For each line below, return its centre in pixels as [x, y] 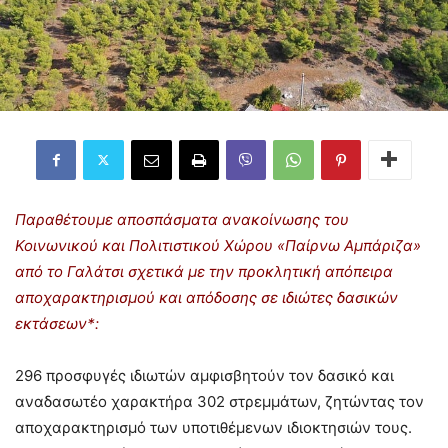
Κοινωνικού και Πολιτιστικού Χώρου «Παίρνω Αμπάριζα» [218, 245]
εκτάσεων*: [57, 323]
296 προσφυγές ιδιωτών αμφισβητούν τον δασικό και [204, 375]
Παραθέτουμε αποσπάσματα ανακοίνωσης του [182, 219]
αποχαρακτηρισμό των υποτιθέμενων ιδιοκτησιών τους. [213, 427]
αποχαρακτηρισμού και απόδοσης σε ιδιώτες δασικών [206, 297]
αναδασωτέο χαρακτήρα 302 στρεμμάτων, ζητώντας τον [219, 401]
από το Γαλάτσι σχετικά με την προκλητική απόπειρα [204, 271]
